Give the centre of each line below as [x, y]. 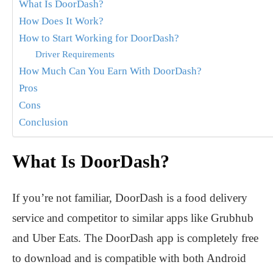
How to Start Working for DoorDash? [99, 38]
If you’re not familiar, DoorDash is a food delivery [130, 198]
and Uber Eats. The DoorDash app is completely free [135, 238]
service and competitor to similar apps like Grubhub [133, 218]
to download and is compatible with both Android [129, 258]
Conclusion [44, 122]
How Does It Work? [61, 21]
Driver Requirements [75, 54]
